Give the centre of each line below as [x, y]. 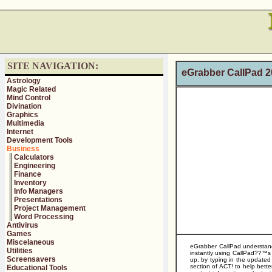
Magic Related [31, 89]
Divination [24, 106]
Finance [28, 174]
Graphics [22, 115]
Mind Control [29, 98]
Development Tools [40, 140]
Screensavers [31, 259]
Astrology [24, 81]
